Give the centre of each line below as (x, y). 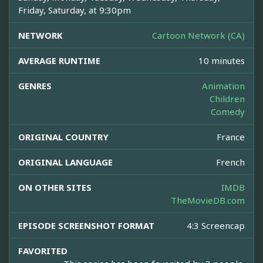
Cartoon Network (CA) (198, 36)
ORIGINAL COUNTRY (63, 137)
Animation (223, 86)
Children (227, 99)
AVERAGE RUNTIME (59, 61)
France (231, 137)
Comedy (228, 112)
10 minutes (222, 61)
